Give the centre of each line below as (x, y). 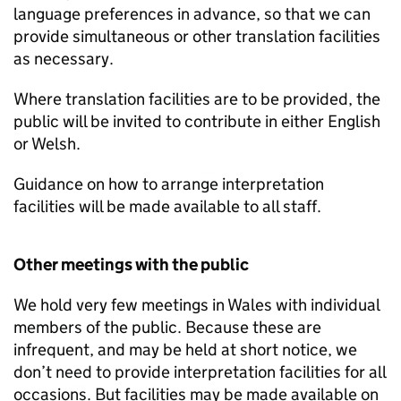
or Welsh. (47, 144)
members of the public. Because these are (167, 327)
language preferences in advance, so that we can (192, 14)
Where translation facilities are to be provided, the (197, 99)
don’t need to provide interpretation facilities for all (200, 372)
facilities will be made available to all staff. (167, 206)
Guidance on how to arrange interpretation (169, 184)
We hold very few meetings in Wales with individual (196, 305)
